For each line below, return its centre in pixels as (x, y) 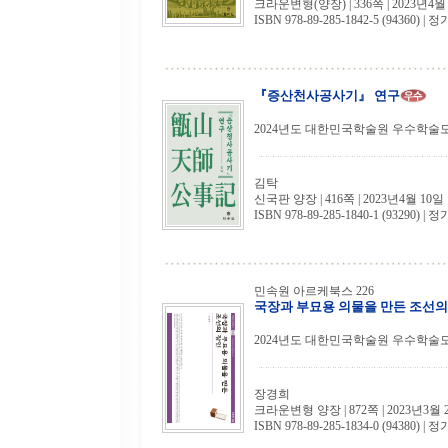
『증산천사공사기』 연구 (327, 95)
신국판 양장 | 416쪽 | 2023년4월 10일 (349, 199)
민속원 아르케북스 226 (314, 291)
